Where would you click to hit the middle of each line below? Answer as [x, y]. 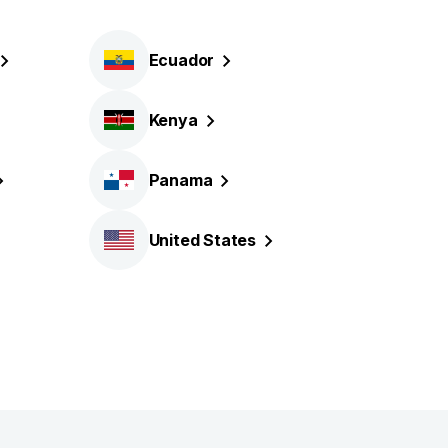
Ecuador [181, 59]
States [230, 239]
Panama [180, 179]
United [176, 239]
